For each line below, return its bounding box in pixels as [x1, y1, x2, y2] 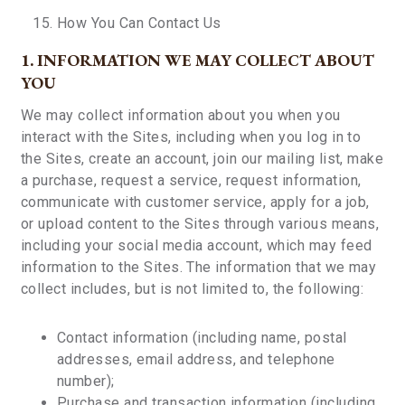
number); [57, 372, 115, 390]
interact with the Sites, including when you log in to [21, 128, 362, 146]
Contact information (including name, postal [57, 329, 347, 346]
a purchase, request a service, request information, [21, 172, 362, 189]
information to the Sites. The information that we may [21, 259, 377, 276]
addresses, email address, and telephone [57, 351, 335, 368]
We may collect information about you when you [21, 107, 341, 124]
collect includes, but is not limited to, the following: [21, 280, 364, 297]
